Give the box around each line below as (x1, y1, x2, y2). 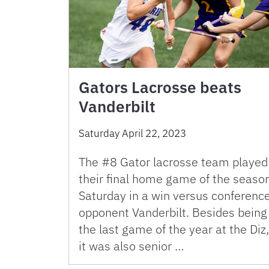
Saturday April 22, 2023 (79, 127, 186, 140)
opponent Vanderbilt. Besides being (79, 204, 267, 220)
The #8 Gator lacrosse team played (79, 154, 268, 170)
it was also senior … (79, 238, 184, 254)
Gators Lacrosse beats (79, 77, 241, 97)
